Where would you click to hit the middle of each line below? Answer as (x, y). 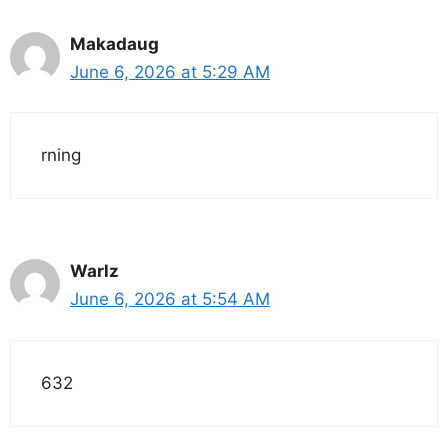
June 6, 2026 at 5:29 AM (170, 71)
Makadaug (114, 43)
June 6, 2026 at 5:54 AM (170, 299)
